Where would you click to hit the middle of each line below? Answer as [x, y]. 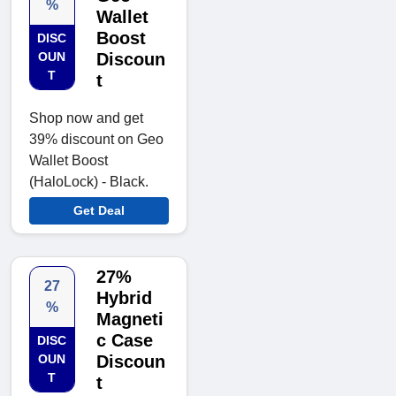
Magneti [129, 319]
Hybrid [124, 297]
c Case [124, 340]
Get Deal [99, 210]
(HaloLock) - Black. [89, 181]
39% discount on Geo [96, 139]
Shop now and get [86, 118]
